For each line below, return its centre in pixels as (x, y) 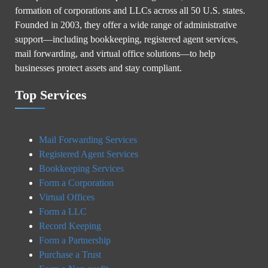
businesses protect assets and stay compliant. (98, 68)
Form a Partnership (75, 240)
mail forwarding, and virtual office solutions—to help (115, 53)
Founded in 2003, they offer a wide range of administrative (126, 25)
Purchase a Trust (70, 254)
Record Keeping (70, 226)
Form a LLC (63, 211)
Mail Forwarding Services (88, 139)
